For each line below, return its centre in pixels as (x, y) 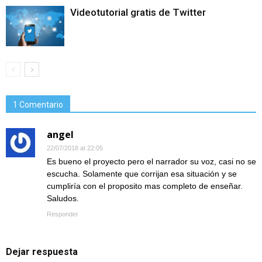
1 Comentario (38, 104)
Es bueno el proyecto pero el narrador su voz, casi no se (151, 161)
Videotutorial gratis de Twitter (138, 12)
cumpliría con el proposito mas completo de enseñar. (145, 186)
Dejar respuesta (42, 251)
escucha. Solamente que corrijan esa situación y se (142, 173)
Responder (63, 214)
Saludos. (63, 198)
